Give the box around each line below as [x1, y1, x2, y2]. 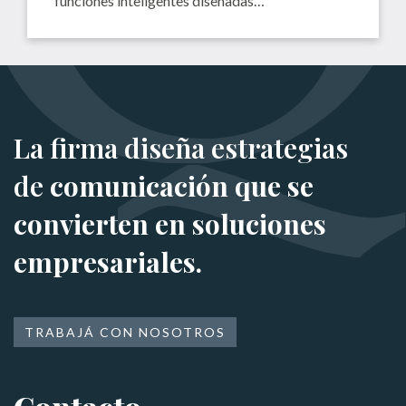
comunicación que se [50, 168, 314, 205]
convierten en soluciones [14, 206, 326, 243]
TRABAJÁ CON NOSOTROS [24, 324, 226, 341]
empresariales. [14, 244, 202, 281]
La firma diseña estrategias [14, 130, 348, 167]
